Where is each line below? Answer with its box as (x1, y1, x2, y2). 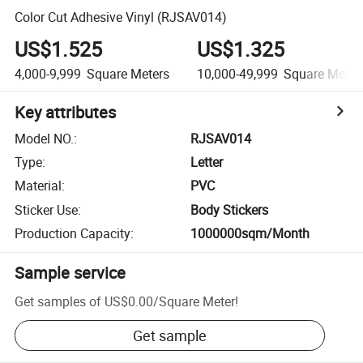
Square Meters (83, 64, 170, 83)
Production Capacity (15, 224, 131, 243)
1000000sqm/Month (190, 224, 310, 243)
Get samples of (15, 292, 102, 310)
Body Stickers (190, 200, 269, 219)
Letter (190, 153, 224, 172)
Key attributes (15, 100, 117, 123)
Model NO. (15, 129, 75, 147)
